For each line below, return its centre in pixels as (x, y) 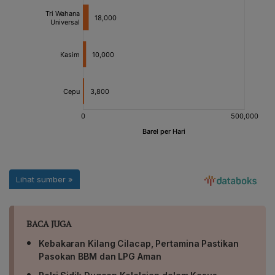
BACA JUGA (49, 224)
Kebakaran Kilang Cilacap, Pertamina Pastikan (139, 244)
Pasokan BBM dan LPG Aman (100, 257)
